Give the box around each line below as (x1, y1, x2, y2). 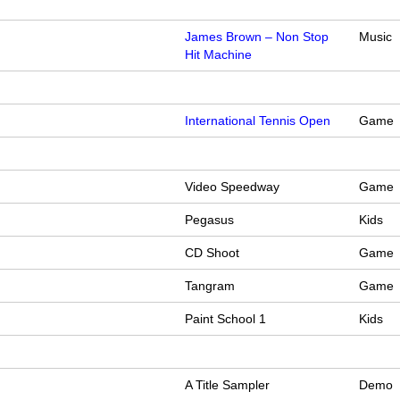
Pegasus (185, 212, 235, 228)
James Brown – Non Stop (185, 29, 329, 45)
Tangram (185, 279, 236, 294)
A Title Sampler (185, 378, 271, 393)
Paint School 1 (185, 312, 267, 327)
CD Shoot (185, 246, 240, 261)
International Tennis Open (185, 113, 331, 129)
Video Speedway (185, 179, 280, 195)
